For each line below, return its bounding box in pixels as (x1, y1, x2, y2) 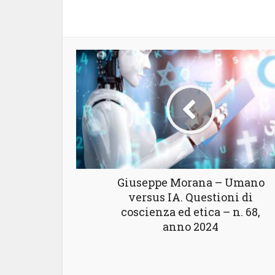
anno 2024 (163, 219, 219, 234)
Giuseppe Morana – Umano (117, 175, 265, 190)
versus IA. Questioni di (128, 190, 253, 205)
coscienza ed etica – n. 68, (121, 204, 260, 220)
